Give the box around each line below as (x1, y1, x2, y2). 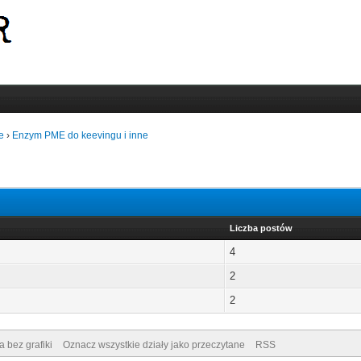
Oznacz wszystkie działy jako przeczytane (62, 339, 245, 351)
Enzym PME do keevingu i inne (12, 130, 149, 141)
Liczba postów (230, 223, 293, 233)
